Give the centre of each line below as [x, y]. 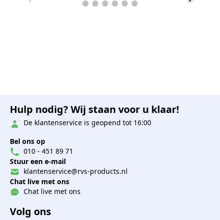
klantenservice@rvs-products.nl [75, 171]
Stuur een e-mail [38, 161]
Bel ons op [27, 141]
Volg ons [30, 212]
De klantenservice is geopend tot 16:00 [86, 123]
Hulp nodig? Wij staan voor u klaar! [95, 110]
